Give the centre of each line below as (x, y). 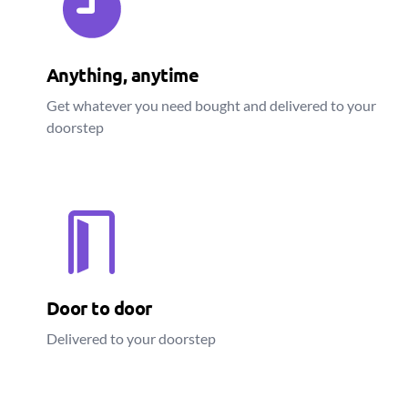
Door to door (99, 308)
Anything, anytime (122, 75)
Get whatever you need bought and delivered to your (211, 105)
